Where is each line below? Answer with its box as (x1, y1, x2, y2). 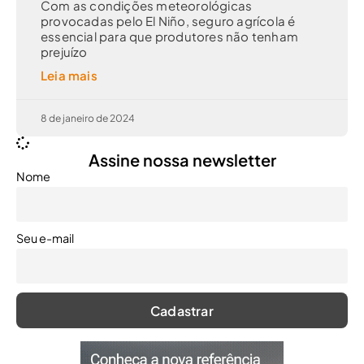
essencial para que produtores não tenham (41, 28, 299, 45)
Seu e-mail (16, 231, 74, 246)
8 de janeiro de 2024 (41, 112, 135, 125)
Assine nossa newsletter (88, 149, 276, 171)
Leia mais (41, 67, 97, 84)
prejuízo (41, 44, 88, 60)
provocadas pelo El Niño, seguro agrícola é (41, 13, 296, 29)
